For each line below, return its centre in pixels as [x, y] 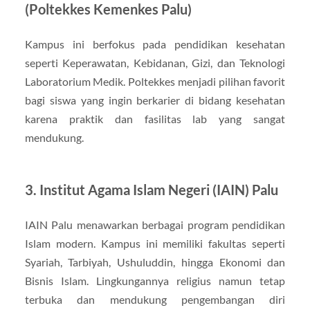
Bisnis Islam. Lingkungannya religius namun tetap [155, 280]
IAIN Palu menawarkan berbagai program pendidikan [155, 224]
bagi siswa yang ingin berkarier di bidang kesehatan [155, 100]
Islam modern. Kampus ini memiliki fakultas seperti [155, 243]
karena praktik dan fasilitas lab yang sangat [155, 118]
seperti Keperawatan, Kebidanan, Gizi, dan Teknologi [155, 62]
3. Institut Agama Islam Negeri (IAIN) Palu [151, 189]
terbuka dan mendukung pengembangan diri [155, 299]
